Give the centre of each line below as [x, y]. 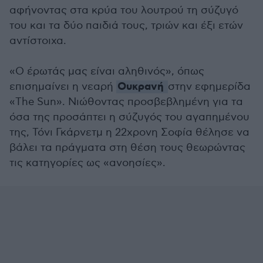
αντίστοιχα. [38, 41]
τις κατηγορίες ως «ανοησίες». [87, 163]
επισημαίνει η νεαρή [63, 87]
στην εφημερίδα [209, 87]
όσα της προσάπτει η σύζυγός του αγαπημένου [129, 117]
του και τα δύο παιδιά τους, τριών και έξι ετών [126, 26]
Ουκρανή [141, 87]
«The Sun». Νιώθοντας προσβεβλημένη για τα [126, 102]
